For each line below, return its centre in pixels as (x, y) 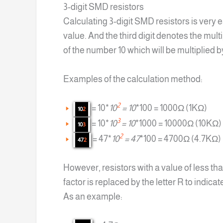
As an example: (93, 196)
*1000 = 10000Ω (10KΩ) (178, 123)
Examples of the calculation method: (133, 79)
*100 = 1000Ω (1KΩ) (171, 108)
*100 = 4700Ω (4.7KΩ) (180, 139)
